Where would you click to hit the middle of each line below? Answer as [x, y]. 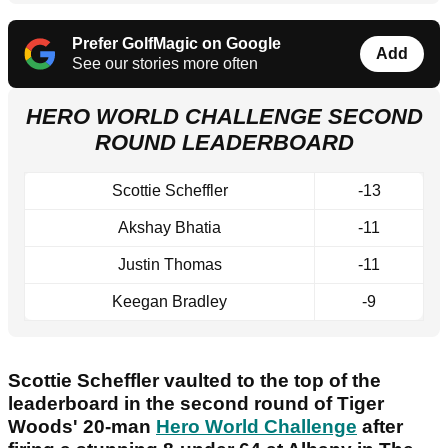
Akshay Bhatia [169, 228]
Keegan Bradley [169, 302]
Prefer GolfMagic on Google [176, 44]
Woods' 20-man [82, 427]
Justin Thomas [169, 265]
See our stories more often [165, 64]
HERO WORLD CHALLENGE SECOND [224, 117]
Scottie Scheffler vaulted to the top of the [194, 381]
